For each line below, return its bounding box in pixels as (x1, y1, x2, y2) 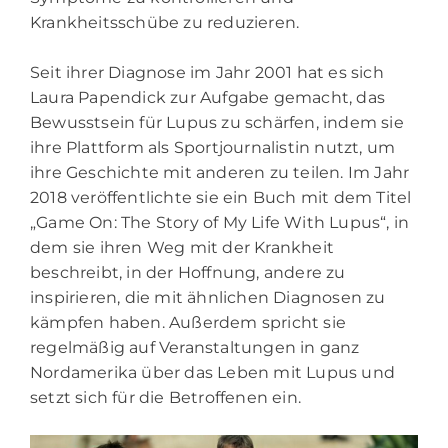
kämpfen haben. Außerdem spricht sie (30, 312, 347, 332)
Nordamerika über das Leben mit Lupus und (30, 362, 396, 382)
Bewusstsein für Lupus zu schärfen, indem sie (30, 112, 404, 132)
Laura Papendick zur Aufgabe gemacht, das (30, 87, 386, 107)
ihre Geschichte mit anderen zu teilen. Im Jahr (30, 162, 410, 182)
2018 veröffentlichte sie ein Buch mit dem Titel (30, 187, 412, 207)
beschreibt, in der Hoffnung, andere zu (30, 262, 346, 282)
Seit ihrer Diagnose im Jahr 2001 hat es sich (30, 62, 384, 82)
